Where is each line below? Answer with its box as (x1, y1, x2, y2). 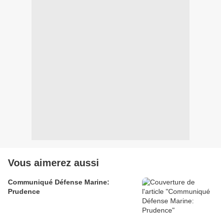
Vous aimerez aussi (8, 157, 99, 169)
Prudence (8, 187, 40, 196)
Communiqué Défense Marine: (8, 178, 110, 186)
